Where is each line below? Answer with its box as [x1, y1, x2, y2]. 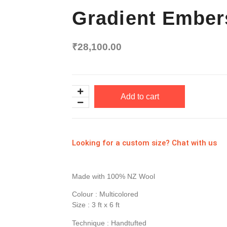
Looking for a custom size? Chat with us [72, 138, 217, 148]
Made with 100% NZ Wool [72, 172, 155, 180]
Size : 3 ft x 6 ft [72, 201, 120, 209]
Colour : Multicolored [72, 190, 138, 199]
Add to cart [120, 92, 159, 101]
